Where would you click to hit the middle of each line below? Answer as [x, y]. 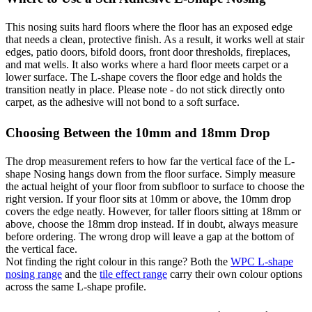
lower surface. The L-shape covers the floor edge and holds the [144, 77]
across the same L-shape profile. [76, 286]
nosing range [34, 274]
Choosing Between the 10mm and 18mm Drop [138, 132]
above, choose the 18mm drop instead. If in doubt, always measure [152, 224]
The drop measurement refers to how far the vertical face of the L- [150, 161]
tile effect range [133, 274]
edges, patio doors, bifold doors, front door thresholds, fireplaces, [148, 52]
